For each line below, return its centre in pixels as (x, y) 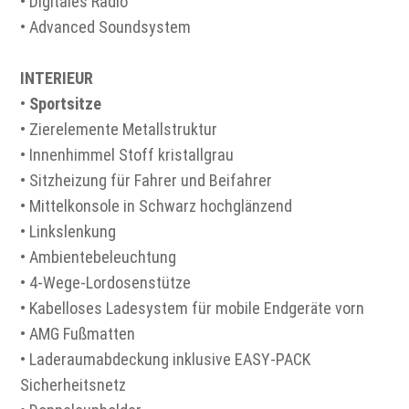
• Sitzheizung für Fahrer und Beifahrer (147, 181)
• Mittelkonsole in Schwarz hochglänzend (157, 206)
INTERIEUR (57, 79)
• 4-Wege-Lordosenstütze (106, 283)
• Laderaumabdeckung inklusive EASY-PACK (166, 360)
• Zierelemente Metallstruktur (119, 130)
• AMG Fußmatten (78, 334)
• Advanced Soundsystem (106, 27)
